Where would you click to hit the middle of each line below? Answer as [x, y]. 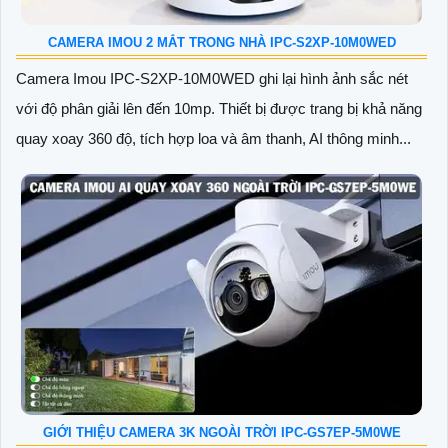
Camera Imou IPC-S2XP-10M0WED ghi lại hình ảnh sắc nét [212, 79]
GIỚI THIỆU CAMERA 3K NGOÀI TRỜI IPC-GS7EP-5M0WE [221, 432]
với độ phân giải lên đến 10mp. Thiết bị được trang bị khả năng [219, 109]
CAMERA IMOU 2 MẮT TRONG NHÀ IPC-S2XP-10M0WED [221, 43]
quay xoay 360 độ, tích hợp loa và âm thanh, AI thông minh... [213, 139]
